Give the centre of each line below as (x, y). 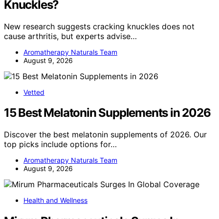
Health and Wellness (55, 200)
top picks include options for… (60, 144)
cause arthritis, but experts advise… (70, 36)
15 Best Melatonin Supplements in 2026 (107, 113)
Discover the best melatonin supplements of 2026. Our (105, 135)
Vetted (34, 92)
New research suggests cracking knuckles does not (99, 26)
